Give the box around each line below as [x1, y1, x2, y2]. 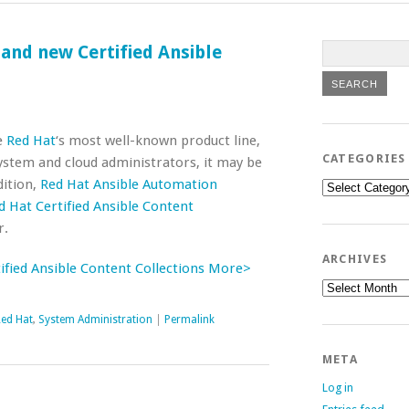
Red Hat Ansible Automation [40, 176, 217, 193]
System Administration [38, 313, 152, 326]
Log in [321, 381, 353, 394]
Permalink [164, 313, 215, 326]
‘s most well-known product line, [56, 132, 260, 149]
